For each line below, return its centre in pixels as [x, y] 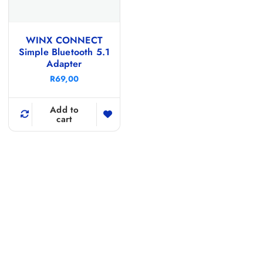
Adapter [64, 63]
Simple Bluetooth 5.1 [64, 52]
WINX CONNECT [64, 40]
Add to [64, 109]
